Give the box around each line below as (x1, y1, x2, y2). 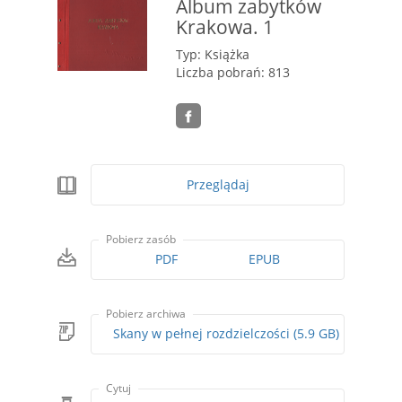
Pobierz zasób (106, 232, 177, 248)
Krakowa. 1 (176, 13, 274, 39)
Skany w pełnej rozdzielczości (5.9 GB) (293, 325, 340, 343)
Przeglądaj (186, 176, 249, 194)
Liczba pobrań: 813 (176, 64, 290, 81)
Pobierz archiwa (106, 306, 187, 322)
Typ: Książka (176, 46, 249, 63)
